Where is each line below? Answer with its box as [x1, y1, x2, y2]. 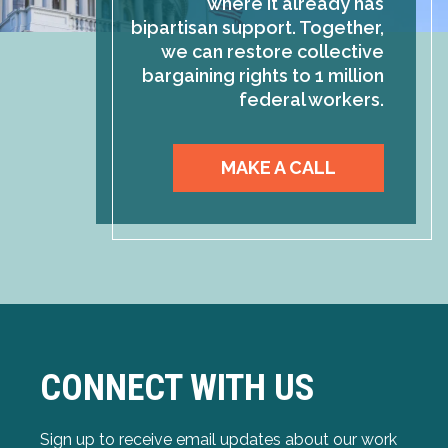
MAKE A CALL [221, 157, 336, 178]
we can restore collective [161, 41, 384, 62]
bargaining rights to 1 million [142, 65, 384, 86]
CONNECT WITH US [40, 367, 315, 409]
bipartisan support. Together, [131, 17, 384, 38]
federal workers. [239, 89, 384, 110]
